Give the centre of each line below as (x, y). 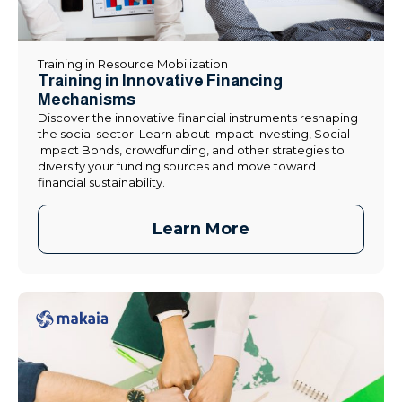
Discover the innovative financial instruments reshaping (198, 118)
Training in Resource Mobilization (133, 64)
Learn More (201, 229)
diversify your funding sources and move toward (177, 166)
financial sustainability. (101, 183)
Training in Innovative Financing (160, 81)
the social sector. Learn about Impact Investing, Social (194, 134)
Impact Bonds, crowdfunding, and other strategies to (191, 150)
